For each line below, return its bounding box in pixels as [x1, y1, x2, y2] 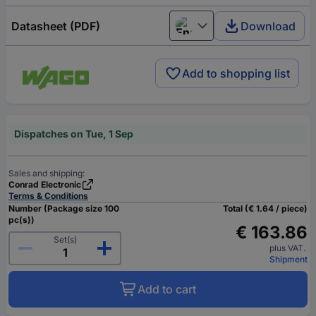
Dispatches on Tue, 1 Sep [14, 128, 133, 140]
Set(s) [53, 234, 77, 245]
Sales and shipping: [8, 168, 85, 179]
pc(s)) [8, 214, 35, 226]
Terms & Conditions [8, 190, 88, 202]
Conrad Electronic [8, 179, 81, 190]
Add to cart [138, 282, 196, 297]
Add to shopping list [182, 66, 290, 81]
